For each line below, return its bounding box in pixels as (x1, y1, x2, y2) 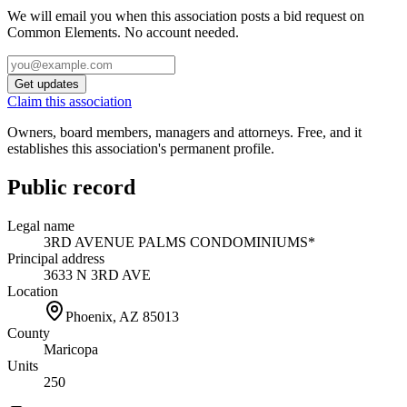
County (7, 324, 50, 341)
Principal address (7, 250, 104, 266)
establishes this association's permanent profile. (7, 140, 274, 156)
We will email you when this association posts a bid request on (7, 7, 364, 24)
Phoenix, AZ (65, 308, 139, 324)
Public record (7, 174, 135, 199)
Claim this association (7, 93, 132, 109)
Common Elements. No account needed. (7, 24, 239, 40)
